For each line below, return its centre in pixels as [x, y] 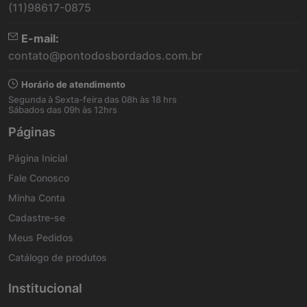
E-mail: [40, 39]
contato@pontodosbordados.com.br [105, 56]
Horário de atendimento [73, 85]
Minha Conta [37, 198]
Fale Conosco [39, 178]
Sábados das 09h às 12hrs [63, 110]
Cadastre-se [37, 218]
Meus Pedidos [41, 238]
